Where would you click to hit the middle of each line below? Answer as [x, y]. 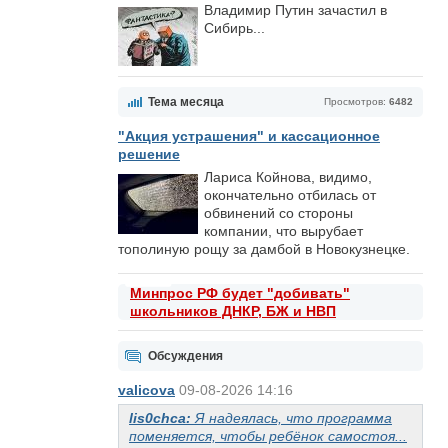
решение [149, 154]
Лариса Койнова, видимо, [288, 177]
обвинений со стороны [278, 213]
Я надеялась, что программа [293, 418]
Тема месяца [186, 102]
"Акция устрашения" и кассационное [249, 136]
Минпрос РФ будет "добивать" [240, 293]
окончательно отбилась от [290, 195]
